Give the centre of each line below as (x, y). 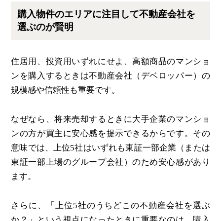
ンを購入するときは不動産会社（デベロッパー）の (110, 76)
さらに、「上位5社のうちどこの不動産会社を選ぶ (110, 205)
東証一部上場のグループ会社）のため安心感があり (110, 162)
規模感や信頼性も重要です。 (66, 90)
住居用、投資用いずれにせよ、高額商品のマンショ (110, 62)
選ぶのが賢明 (46, 27)
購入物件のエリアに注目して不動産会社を (107, 14)
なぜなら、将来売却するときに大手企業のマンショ (110, 119)
